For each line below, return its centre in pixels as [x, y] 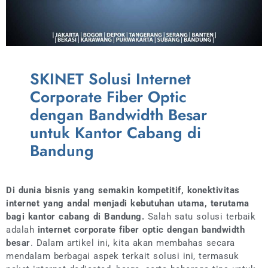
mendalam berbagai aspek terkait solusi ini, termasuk [122, 256]
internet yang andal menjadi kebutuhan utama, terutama [128, 203]
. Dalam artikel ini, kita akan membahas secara [133, 243]
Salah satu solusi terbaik [200, 216]
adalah [22, 229]
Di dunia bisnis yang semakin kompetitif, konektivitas [123, 190]
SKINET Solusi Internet [110, 79]
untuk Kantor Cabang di [115, 133]
